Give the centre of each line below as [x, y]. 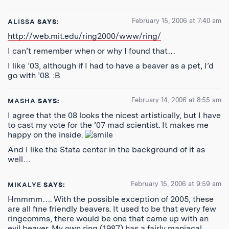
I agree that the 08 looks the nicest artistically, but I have [114, 115]
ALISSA [22, 22]
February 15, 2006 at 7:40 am [177, 21]
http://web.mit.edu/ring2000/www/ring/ [84, 36]
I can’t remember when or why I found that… [91, 51]
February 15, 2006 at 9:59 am [176, 184]
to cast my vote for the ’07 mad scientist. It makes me [108, 125]
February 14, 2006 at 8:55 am [176, 100]
